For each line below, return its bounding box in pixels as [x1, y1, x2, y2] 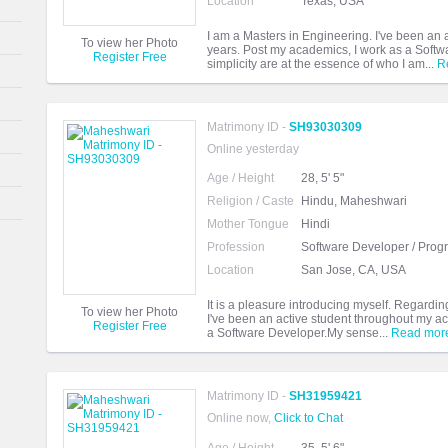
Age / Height [207, 171, 274, 185]
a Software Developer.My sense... [207, 326, 391, 340]
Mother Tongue [207, 217, 289, 231]
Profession [207, 240, 265, 254]
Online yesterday [207, 142, 299, 156]
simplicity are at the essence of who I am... [207, 57, 437, 71]
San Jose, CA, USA [301, 263, 406, 277]
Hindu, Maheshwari [301, 194, 407, 208]
